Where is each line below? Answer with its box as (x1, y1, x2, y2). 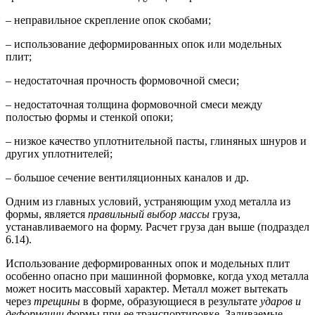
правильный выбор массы (88, 208, 212, 221)
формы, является (6, 208, 88, 221)
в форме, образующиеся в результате (83, 295, 260, 308)
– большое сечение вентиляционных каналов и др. (6, 172, 249, 184)
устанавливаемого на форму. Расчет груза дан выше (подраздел (6, 221, 309, 233)
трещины (34, 295, 83, 308)
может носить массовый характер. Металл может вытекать (6, 283, 288, 295)
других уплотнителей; (6, 148, 112, 160)
